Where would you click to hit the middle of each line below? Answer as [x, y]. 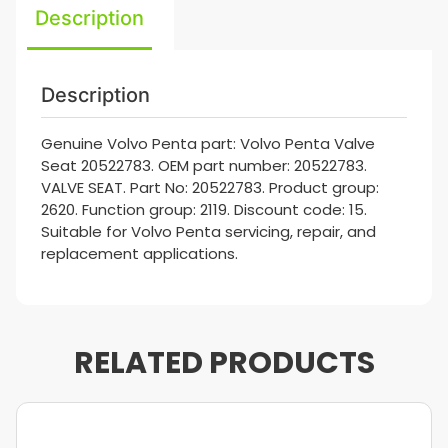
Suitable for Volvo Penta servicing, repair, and [208, 231]
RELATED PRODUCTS [224, 363]
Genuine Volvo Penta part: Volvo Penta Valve [208, 143]
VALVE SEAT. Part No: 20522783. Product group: [210, 187]
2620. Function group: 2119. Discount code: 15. [204, 209]
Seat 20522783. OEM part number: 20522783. [204, 165]
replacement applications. [139, 253]
